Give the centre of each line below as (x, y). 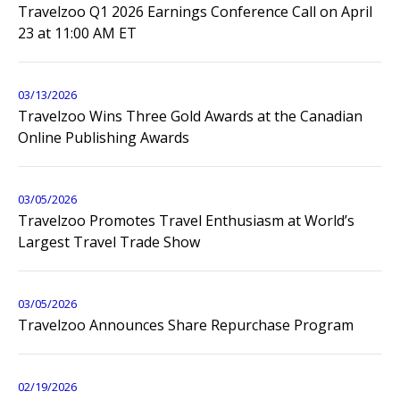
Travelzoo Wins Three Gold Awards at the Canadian (190, 116)
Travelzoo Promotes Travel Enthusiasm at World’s (186, 221)
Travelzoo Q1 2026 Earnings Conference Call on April (195, 12)
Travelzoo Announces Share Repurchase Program (186, 325)
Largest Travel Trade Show (109, 242)
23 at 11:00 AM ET (77, 33)
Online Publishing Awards (104, 137)
